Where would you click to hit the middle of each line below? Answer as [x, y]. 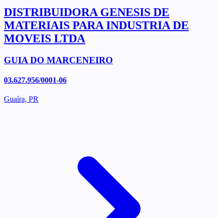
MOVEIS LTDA [45, 39]
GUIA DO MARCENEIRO [58, 60]
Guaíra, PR [21, 99]
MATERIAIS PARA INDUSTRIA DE [96, 26]
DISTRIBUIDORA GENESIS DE [87, 12]
